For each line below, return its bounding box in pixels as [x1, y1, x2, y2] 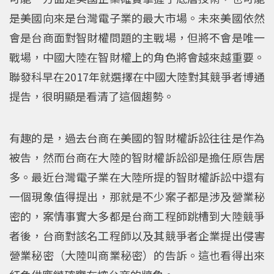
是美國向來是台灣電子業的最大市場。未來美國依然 [9, 9, 265, 26]
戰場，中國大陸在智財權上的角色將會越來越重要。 [9, 48, 265, 65]
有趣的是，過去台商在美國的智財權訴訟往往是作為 [9, 129, 265, 146]
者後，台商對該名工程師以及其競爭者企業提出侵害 [9, 227, 265, 243]
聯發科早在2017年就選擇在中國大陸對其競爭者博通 [9, 68, 265, 84]
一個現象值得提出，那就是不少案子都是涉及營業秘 [9, 188, 265, 204]
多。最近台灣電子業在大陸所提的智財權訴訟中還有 [9, 168, 265, 185]
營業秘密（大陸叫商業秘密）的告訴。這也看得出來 [9, 246, 265, 263]
